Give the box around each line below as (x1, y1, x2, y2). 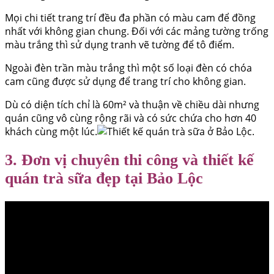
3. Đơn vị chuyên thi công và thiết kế (5, 151, 254, 169)
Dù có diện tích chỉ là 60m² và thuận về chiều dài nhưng (5, 97, 259, 111)
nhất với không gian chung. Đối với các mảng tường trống (5, 24, 268, 38)
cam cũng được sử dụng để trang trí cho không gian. (5, 74, 246, 88)
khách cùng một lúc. (5, 124, 97, 138)
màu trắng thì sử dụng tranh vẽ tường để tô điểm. (5, 37, 234, 51)
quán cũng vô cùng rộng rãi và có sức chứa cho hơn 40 (5, 111, 256, 125)
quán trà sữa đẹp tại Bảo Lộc (5, 169, 203, 188)
